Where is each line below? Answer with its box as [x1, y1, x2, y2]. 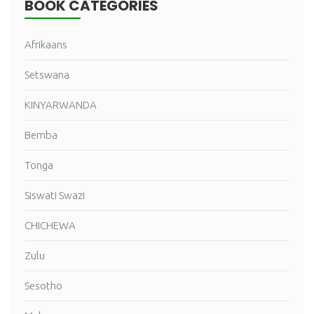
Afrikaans [25, 39, 67, 51]
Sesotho [25, 280, 62, 292]
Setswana [25, 69, 69, 81]
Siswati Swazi [25, 189, 85, 202]
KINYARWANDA [25, 99, 97, 111]
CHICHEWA [25, 219, 76, 232]
